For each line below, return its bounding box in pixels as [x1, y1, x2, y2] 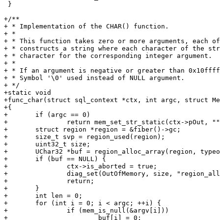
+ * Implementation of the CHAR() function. [4, 23, 169, 30]
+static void [4, 89, 51, 96]
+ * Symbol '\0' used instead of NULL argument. [4, 74, 185, 82]
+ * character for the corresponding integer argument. [4, 52, 212, 59]
